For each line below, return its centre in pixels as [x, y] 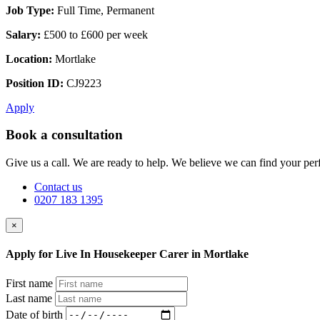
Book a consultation [64, 135]
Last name [29, 298]
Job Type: [30, 10]
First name [29, 283]
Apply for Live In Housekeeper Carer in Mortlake [127, 254]
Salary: [23, 34]
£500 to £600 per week [94, 34]
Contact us [58, 187]
